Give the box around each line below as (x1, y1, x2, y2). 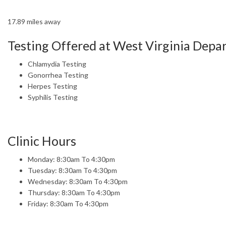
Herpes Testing (28, 81, 77, 90)
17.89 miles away (8, 17, 61, 26)
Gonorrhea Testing (28, 70, 88, 79)
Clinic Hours (8, 133, 76, 148)
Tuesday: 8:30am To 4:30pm (28, 165, 117, 175)
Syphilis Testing (28, 92, 78, 101)
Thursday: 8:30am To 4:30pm (28, 188, 120, 197)
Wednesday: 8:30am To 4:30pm (28, 177, 128, 186)
